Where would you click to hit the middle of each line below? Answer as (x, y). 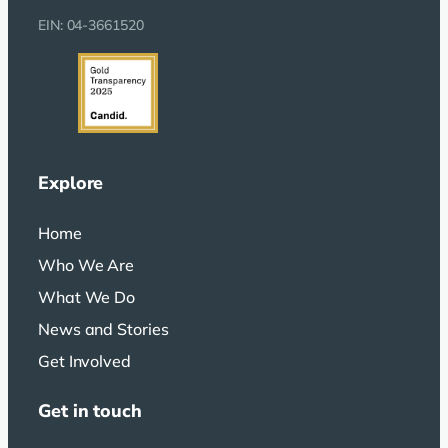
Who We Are (86, 264)
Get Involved (84, 360)
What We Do (86, 296)
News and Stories (103, 328)
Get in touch (90, 410)
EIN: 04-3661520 (91, 25)
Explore (71, 183)
